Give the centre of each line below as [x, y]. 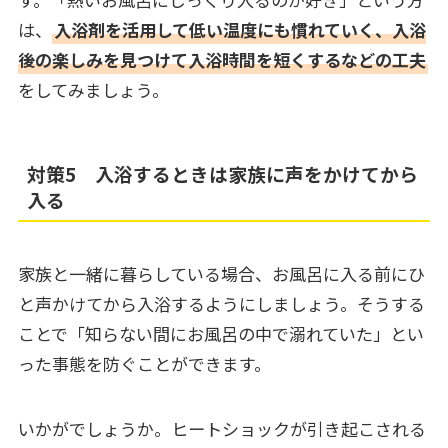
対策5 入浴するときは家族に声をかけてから [223, 173]
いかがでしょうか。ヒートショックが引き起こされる [221, 428]
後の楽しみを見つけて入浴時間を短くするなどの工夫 [221, 59]
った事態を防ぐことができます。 [144, 364]
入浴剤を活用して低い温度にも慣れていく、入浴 [239, 29]
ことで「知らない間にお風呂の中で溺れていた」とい [220, 334]
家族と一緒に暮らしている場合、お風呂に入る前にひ [221, 274]
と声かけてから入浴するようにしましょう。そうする [221, 304]
